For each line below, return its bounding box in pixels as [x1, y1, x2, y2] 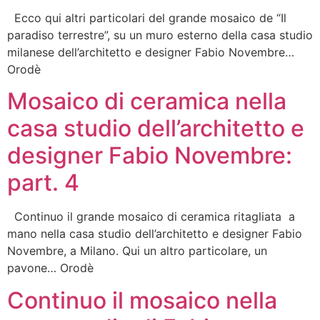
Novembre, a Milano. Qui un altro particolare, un [7, 244, 267, 259]
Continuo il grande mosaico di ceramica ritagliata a [7, 209, 295, 224]
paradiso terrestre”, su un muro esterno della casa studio [7, 28, 313, 43]
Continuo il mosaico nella [7, 286, 277, 314]
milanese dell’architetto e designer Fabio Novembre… [7, 45, 301, 60]
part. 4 [7, 169, 79, 197]
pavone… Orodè [7, 261, 94, 276]
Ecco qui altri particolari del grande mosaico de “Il [7, 11, 286, 26]
